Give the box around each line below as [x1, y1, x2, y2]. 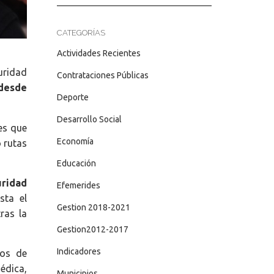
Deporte [56, 92, 89, 102]
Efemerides [56, 180, 100, 190]
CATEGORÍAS [56, 28, 105, 37]
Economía [56, 136, 94, 146]
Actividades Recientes [56, 48, 141, 58]
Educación [56, 158, 96, 168]
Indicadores [56, 246, 101, 256]
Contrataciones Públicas [56, 70, 149, 80]
